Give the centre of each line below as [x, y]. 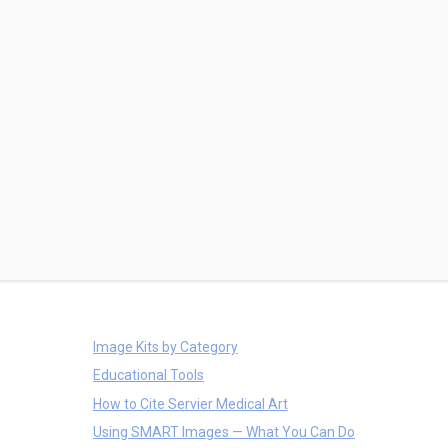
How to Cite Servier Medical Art [190, 403]
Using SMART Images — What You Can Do [223, 432]
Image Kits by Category [165, 346]
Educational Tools [148, 375]
